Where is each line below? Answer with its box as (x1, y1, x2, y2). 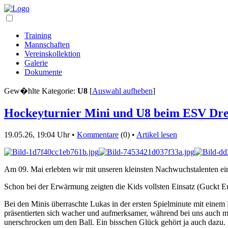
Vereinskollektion (24, 49, 80, 58)
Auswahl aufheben (92, 87, 153, 95)
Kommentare (77, 130, 119, 139)
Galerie (24, 59, 48, 67)
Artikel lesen (136, 130, 177, 139)
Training (24, 31, 51, 40)
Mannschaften (24, 40, 70, 49)
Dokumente (24, 68, 62, 76)
